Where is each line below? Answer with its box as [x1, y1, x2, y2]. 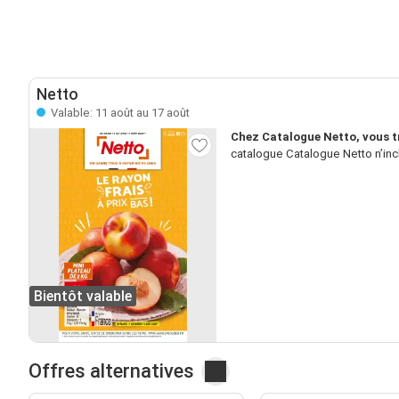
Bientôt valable [34, 287, 132, 305]
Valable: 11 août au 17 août [48, 105, 190, 119]
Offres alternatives [28, 359, 194, 382]
